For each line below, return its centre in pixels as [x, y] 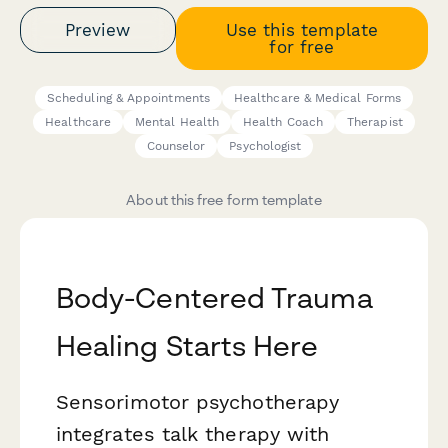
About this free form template [224, 200]
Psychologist [265, 146]
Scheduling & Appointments [128, 98]
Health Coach [283, 122]
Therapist [375, 122]
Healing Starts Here [187, 346]
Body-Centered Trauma [214, 298]
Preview [98, 29]
